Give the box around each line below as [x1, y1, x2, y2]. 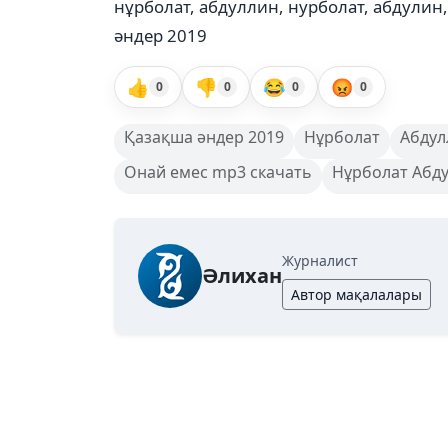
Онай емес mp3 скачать [124, 161, 312, 183]
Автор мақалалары [291, 285, 422, 304]
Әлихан [202, 262, 282, 289]
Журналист [282, 251, 358, 270]
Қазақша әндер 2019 [124, 126, 284, 148]
